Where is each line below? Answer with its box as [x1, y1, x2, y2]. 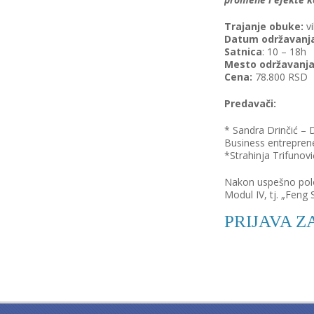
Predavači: [224, 97, 276, 110]
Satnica [224, 45, 262, 58]
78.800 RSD [252, 70, 308, 83]
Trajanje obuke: [224, 20, 303, 33]
